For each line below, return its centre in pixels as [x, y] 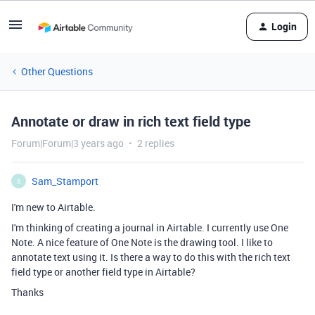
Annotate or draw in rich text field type [131, 121]
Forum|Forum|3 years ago [67, 143]
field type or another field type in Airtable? [103, 272]
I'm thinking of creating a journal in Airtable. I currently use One [150, 227]
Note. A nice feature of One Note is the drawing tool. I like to [142, 242]
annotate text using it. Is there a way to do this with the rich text [151, 257]
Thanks [27, 292]
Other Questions [57, 71]
